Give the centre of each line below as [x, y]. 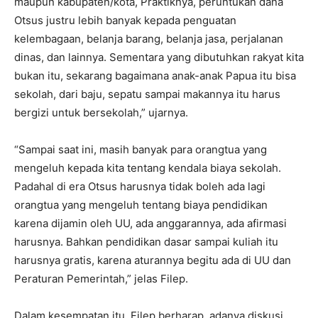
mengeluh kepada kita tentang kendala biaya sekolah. [148, 168]
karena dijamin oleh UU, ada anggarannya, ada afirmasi [150, 224]
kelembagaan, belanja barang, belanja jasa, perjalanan [149, 39]
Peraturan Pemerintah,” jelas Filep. [101, 279]
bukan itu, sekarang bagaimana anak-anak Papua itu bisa [155, 76]
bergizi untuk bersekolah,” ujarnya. [101, 113]
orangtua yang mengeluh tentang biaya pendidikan [141, 205]
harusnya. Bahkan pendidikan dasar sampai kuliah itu [146, 242]
